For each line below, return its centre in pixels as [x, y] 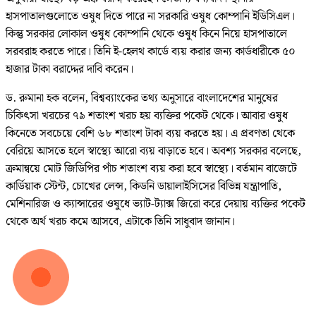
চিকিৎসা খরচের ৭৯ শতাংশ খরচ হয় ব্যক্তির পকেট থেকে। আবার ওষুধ [147, 116]
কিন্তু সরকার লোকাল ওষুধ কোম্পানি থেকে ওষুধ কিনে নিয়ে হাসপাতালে [146, 35]
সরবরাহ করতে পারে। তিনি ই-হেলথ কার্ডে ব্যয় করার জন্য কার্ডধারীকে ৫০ [151, 52]
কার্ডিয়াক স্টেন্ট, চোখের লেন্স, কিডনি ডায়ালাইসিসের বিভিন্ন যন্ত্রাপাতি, [144, 187]
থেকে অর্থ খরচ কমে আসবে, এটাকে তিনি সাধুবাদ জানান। [120, 222]
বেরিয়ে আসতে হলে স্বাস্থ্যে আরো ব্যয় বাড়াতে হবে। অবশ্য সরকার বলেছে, [153, 152]
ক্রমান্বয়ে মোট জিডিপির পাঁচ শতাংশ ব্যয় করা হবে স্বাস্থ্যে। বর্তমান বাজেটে [151, 169]
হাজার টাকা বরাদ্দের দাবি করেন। [69, 70]
